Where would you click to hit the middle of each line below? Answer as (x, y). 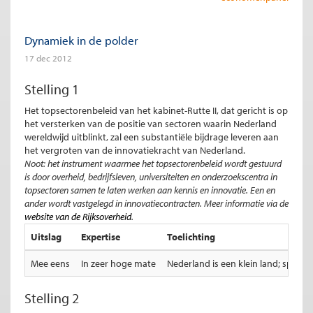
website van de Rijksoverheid (78, 217)
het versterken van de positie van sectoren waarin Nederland (151, 124)
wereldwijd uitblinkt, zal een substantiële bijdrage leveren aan (152, 137)
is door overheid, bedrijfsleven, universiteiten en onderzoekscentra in (151, 177)
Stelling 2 (52, 298)
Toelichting (191, 237)
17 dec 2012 (48, 58)
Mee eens (50, 263)
